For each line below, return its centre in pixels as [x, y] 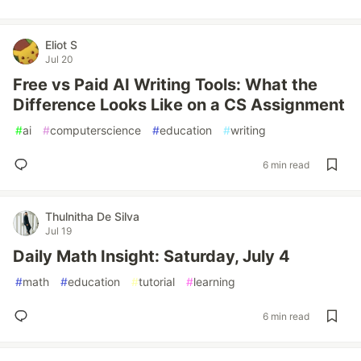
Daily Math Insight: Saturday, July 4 [151, 256]
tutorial [157, 282]
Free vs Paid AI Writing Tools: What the [165, 85]
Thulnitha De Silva [92, 216]
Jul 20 [59, 59]
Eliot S [61, 45]
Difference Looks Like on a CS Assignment [179, 105]
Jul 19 [58, 231]
